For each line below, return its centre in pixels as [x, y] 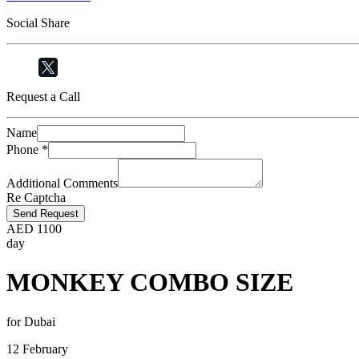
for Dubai [31, 321]
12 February [37, 349]
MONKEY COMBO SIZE [150, 282]
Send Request [46, 214]
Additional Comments [62, 183]
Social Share [38, 23]
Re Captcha [36, 198]
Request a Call [43, 97]
